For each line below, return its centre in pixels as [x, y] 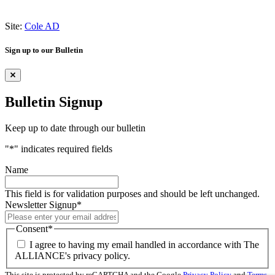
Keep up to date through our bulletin [75, 128]
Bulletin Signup [54, 102]
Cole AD [42, 26]
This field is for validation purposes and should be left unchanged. [132, 194]
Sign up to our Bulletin [44, 50]
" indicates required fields [63, 149]
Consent [32, 229]
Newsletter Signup [41, 205]
